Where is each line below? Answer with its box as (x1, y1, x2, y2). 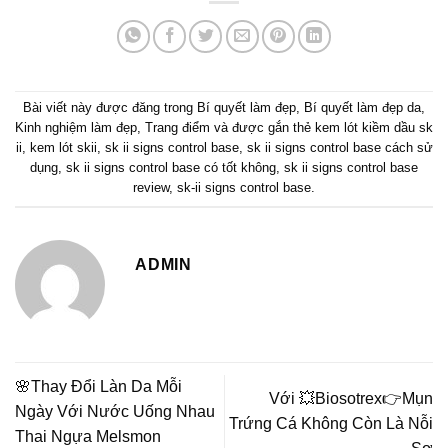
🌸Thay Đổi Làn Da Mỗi (15, 377, 182, 395)
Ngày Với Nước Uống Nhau (15, 402, 215, 420)
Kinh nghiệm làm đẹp (15, 120, 137, 136)
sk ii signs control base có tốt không (66, 160, 276, 176)
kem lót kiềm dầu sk (315, 120, 433, 136)
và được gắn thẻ (210, 120, 315, 136)
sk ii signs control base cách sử (246, 140, 433, 156)
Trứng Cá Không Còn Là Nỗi (229, 415, 433, 433)
